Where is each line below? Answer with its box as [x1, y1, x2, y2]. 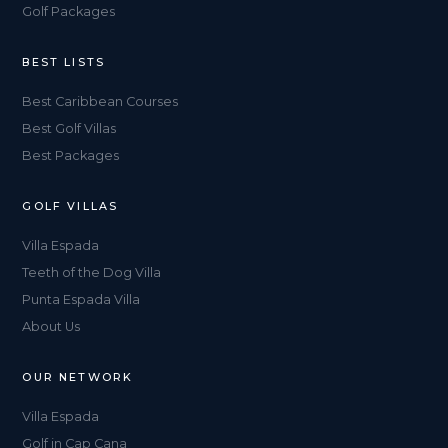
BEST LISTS [22, 55, 106, 69]
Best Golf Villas [22, 121, 117, 136]
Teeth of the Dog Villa [22, 265, 162, 280]
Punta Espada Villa [22, 292, 141, 307]
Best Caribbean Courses [22, 94, 179, 109]
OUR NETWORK [22, 370, 134, 384]
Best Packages [22, 148, 120, 163]
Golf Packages [22, 4, 116, 19]
